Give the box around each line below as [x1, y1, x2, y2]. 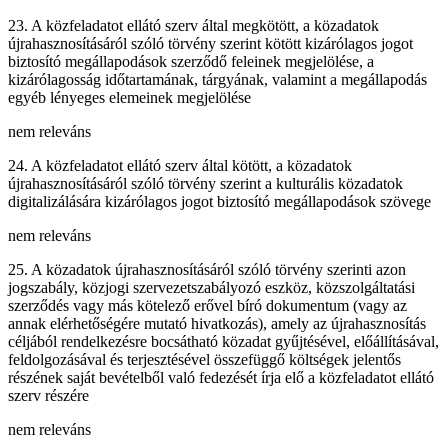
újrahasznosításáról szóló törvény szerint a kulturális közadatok [8, 174, 403, 192]
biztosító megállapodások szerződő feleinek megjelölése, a [8, 52, 374, 70]
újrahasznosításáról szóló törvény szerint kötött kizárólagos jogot [8, 34, 413, 52]
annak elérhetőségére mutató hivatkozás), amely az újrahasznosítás [8, 314, 426, 332]
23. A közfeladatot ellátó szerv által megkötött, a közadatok [8, 16, 379, 34]
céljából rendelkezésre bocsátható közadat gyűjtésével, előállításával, [8, 332, 439, 350]
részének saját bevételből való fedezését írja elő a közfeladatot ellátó [8, 368, 434, 386]
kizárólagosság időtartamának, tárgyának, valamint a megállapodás [8, 70, 427, 88]
